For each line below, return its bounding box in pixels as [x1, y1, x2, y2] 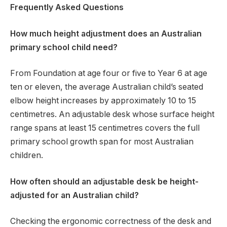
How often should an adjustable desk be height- [10, 176, 199, 186]
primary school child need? [10, 42, 118, 52]
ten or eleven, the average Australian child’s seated [10, 82, 203, 92]
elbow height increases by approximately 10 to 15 [10, 96, 196, 106]
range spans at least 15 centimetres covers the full [10, 123, 200, 133]
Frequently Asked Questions [10, 2, 124, 12]
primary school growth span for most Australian [10, 137, 194, 147]
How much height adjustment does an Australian [10, 28, 202, 39]
